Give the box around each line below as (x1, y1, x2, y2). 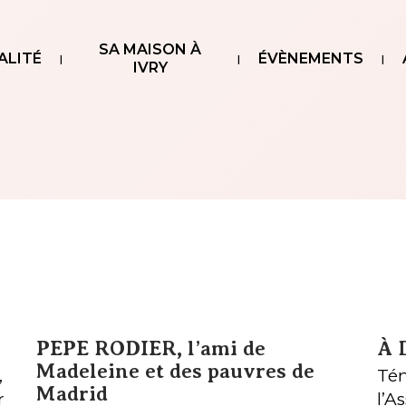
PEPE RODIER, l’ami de (36, 337, 266, 360)
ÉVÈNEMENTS (258, 50, 363, 67)
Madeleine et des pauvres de (36, 360, 315, 382)
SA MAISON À (99, 41, 202, 58)
